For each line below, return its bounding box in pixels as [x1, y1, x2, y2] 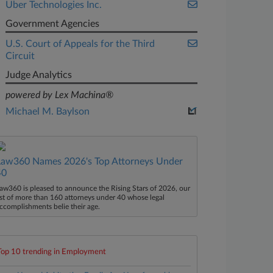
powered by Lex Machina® [5, 90, 114, 100]
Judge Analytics [5, 70, 73, 80]
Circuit [5, 51, 35, 61]
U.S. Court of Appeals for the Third [5, 39, 155, 49]
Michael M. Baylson [5, 107, 90, 116]
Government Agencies [5, 19, 100, 29]
